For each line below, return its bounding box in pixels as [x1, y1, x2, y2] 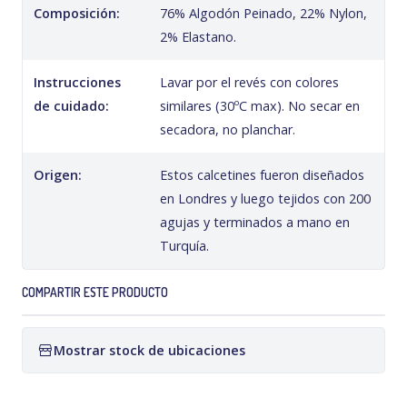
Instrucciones [34, 74, 121, 91]
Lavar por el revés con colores [160, 74, 340, 91]
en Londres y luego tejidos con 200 [160, 190, 372, 207]
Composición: [34, 5, 120, 22]
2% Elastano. [160, 28, 237, 45]
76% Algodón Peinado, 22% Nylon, [160, 5, 368, 22]
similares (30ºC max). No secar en [160, 97, 361, 114]
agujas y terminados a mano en [160, 213, 351, 231]
